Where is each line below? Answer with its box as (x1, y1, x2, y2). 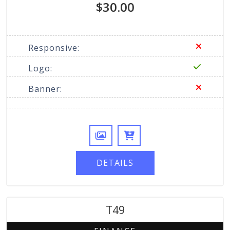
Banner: (28, 83, 62, 94)
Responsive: (28, 42, 80, 53)
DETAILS (97, 157, 133, 168)
